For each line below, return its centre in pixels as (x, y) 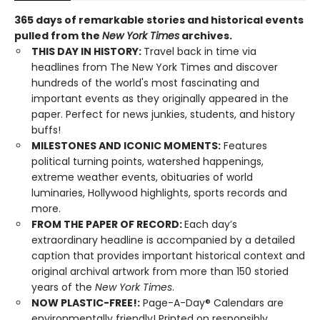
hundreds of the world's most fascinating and (145, 83)
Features (244, 146)
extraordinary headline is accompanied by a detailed (163, 240)
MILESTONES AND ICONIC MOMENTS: (126, 146)
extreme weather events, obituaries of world (142, 177)
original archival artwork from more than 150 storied (160, 271)
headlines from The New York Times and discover (155, 67)
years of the (63, 287)
